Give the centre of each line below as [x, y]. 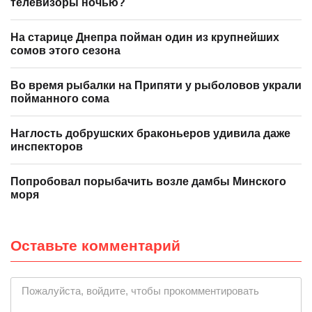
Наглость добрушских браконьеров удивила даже [150, 133]
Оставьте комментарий [95, 245]
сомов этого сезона [65, 50]
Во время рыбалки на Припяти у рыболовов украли [156, 85]
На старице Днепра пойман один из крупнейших [145, 37]
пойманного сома [60, 98]
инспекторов [47, 146]
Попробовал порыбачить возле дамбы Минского [148, 181]
